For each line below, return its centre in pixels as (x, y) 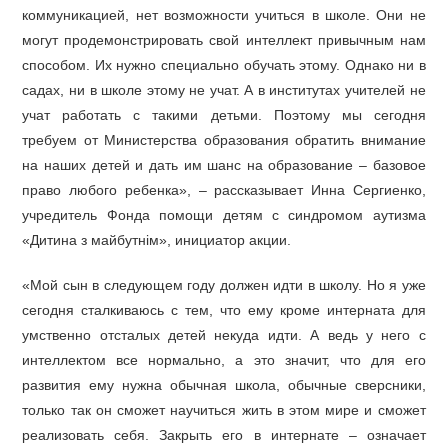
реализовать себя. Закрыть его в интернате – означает (224, 435)
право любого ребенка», (110, 190)
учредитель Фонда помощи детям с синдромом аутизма (224, 215)
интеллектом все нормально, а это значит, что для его (224, 360)
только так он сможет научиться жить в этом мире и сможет (224, 410)
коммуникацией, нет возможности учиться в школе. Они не (224, 15)
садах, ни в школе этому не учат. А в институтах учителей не (224, 90)
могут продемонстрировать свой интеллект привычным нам (224, 40)
